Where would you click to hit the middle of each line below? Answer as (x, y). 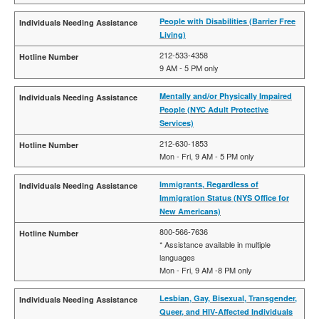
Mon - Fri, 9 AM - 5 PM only (207, 156)
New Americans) (190, 211)
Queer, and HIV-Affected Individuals (226, 312)
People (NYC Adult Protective (214, 109)
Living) (173, 35)
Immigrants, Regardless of (209, 184)
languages (177, 257)
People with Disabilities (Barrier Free (228, 21)
